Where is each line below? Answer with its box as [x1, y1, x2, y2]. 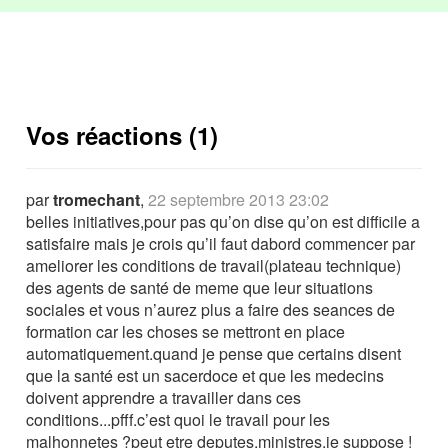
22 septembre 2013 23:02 [148, 188, 330, 212]
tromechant [53, 188, 141, 212]
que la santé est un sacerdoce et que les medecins [26, 364, 385, 388]
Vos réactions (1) [26, 118, 219, 153]
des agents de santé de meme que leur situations [26, 276, 374, 300]
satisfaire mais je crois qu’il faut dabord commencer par [26, 232, 416, 256]
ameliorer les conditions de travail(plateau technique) [26, 254, 402, 278]
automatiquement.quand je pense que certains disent [26, 342, 402, 366]
